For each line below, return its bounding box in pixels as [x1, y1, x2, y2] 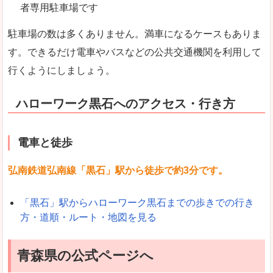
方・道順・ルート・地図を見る [20, 211, 157, 222]
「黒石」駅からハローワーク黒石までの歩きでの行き [20, 197, 254, 208]
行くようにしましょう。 [8, 65, 115, 76]
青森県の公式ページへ [17, 247, 154, 263]
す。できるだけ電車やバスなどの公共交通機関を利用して [8, 46, 261, 57]
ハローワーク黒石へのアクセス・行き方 [16, 97, 235, 111]
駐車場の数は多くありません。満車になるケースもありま [8, 28, 261, 39]
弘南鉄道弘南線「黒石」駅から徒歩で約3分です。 [8, 165, 228, 176]
